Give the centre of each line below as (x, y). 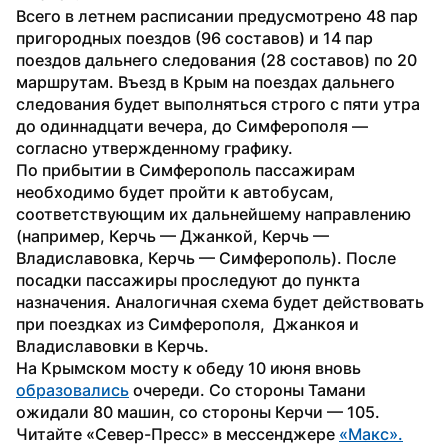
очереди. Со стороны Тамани (247, 389)
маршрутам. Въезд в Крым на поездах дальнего (205, 81)
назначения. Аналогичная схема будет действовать (220, 301)
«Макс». (371, 433)
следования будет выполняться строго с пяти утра (218, 103)
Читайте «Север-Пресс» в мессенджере (177, 433)
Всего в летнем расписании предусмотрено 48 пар (217, 15)
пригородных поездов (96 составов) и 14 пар (194, 37)
